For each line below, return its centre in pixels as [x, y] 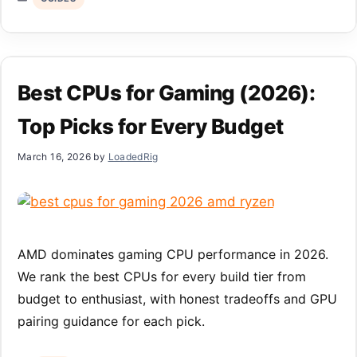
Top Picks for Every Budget [151, 126]
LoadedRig [133, 156]
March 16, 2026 [55, 156]
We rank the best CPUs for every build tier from [162, 276]
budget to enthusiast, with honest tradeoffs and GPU [177, 298]
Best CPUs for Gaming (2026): [167, 92]
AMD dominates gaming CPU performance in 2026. [173, 254]
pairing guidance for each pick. [111, 321]
